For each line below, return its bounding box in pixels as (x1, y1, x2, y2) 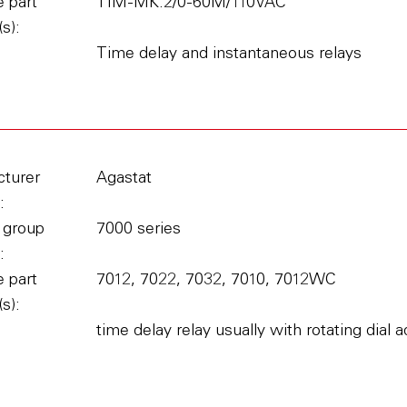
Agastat (95, 171, 152, 187)
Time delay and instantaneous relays (95, 46, 362, 63)
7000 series (95, 222, 181, 238)
